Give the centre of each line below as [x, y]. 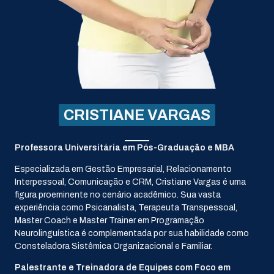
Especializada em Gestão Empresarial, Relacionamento [123, 169]
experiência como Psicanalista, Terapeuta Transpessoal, [126, 207]
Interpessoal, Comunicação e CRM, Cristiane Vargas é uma [130, 182]
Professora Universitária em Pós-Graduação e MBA [124, 147]
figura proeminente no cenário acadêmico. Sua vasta [118, 194]
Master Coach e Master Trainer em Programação [109, 220]
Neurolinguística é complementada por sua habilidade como [132, 233]
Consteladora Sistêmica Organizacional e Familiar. [113, 246]
